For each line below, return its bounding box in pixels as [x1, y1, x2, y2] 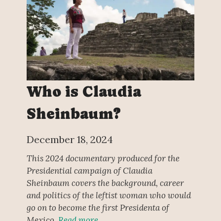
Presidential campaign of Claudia [26, 165, 152, 176]
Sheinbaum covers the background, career [26, 177, 184, 188]
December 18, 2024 [26, 133, 113, 146]
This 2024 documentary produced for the [26, 152, 180, 164]
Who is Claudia [26, 83, 141, 101]
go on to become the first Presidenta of [26, 202, 169, 213]
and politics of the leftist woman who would [26, 189, 191, 201]
